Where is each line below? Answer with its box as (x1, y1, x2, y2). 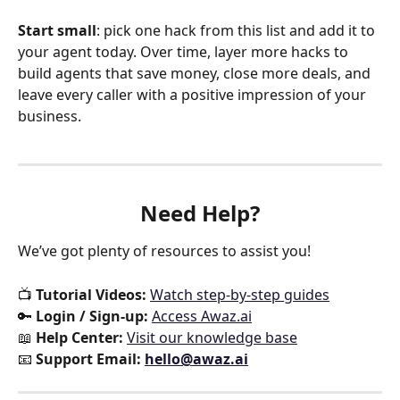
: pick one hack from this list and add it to (96, 21, 379, 41)
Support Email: (36, 349, 141, 370)
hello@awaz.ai (145, 349, 248, 370)
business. (18, 106, 81, 127)
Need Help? (140, 198, 260, 229)
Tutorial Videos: (36, 285, 146, 305)
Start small (18, 21, 96, 41)
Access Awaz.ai (152, 306, 252, 327)
